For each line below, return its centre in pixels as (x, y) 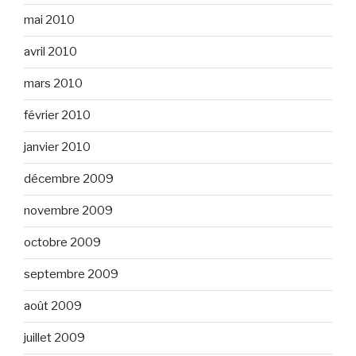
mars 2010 (53, 83)
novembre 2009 (68, 211)
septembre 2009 (71, 274)
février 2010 (57, 115)
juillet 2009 (54, 338)
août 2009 (53, 306)
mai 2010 (49, 20)
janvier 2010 (57, 147)
